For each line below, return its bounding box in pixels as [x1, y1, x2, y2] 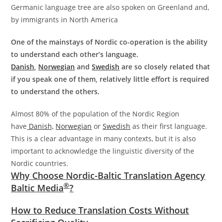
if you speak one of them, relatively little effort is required [11, 74, 210, 84]
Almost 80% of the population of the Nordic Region [11, 109, 180, 119]
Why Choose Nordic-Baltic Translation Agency [11, 169, 206, 182]
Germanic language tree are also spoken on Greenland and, [11, 2, 210, 12]
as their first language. [130, 121, 208, 131]
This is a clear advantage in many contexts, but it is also [11, 134, 196, 144]
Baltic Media [11, 182, 64, 194]
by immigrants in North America [11, 15, 118, 25]
